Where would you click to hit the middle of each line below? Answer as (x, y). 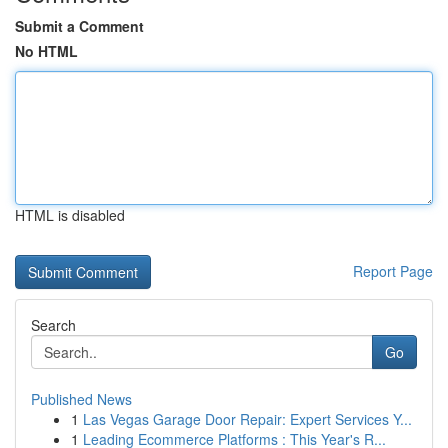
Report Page (393, 271)
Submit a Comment (79, 26)
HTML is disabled (70, 215)
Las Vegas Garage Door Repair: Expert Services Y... (247, 419)
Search (53, 325)
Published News (81, 399)
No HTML (46, 51)
